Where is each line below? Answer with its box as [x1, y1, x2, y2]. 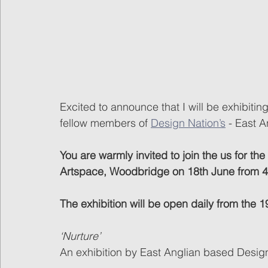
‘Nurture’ [60, 229, 100, 243]
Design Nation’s [151, 115, 226, 130]
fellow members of [60, 115, 151, 130]
